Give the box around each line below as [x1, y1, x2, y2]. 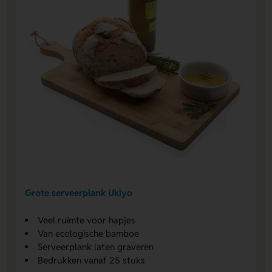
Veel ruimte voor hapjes [38, 214, 136, 226]
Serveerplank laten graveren [38, 241, 154, 253]
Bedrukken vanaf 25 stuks [38, 254, 146, 267]
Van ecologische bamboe [38, 228, 140, 240]
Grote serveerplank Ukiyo [25, 186, 133, 199]
